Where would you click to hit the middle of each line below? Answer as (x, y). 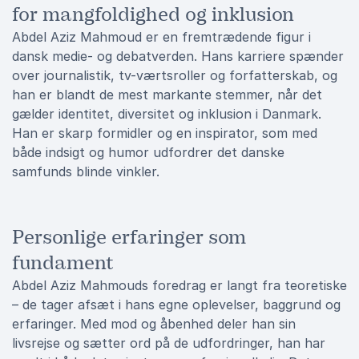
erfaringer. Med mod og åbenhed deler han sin (154, 324)
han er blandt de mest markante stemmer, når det (167, 95)
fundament (63, 263)
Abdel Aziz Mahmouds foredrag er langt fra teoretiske (179, 285)
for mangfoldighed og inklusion (153, 14)
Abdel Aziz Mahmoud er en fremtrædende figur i (161, 37)
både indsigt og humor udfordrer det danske (148, 152)
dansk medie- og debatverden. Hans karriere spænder (178, 56)
